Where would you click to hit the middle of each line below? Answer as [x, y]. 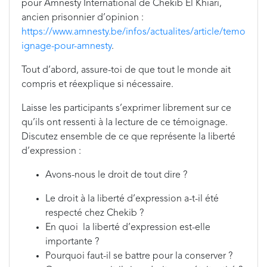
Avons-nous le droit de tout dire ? [116, 175]
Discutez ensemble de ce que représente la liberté [128, 137]
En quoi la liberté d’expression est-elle [128, 228]
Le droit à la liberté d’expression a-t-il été [132, 199]
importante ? [72, 242]
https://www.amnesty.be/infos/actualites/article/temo [133, 32]
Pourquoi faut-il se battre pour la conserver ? [139, 256]
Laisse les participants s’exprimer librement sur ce [126, 108]
